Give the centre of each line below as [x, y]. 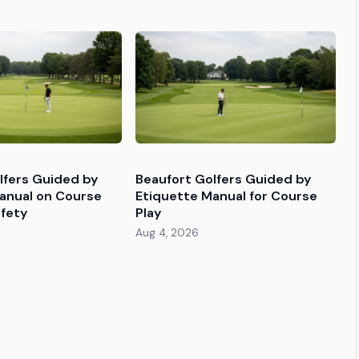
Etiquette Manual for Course [227, 196]
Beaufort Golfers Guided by [224, 179]
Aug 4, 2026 [167, 233]
